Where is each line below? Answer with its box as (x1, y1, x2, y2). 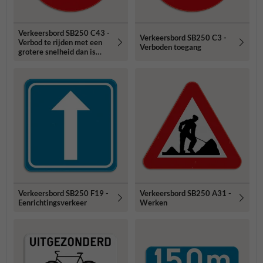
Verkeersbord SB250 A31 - (140, 188, 231, 198)
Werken (140, 197, 167, 207)
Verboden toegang (140, 42, 201, 52)
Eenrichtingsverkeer (18, 197, 87, 207)
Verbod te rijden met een (18, 37, 102, 47)
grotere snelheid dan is (18, 46, 96, 56)
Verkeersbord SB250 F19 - (18, 188, 109, 198)
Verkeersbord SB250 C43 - (18, 28, 110, 38)
